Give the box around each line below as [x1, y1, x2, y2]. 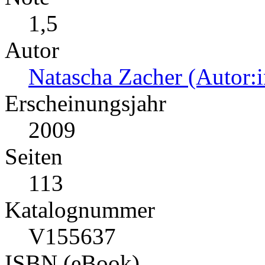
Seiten [5, 143, 63, 169]
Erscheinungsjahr [5, 90, 166, 116]
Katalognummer [5, 196, 155, 222]
